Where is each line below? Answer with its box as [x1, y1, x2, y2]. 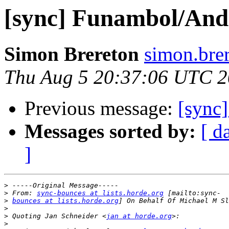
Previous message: [25, 97, 178, 120]
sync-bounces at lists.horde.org [37, 189, 164, 197]
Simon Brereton [4, 43, 139, 65]
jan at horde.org [106, 212, 172, 220]
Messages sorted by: [25, 120, 196, 143]
